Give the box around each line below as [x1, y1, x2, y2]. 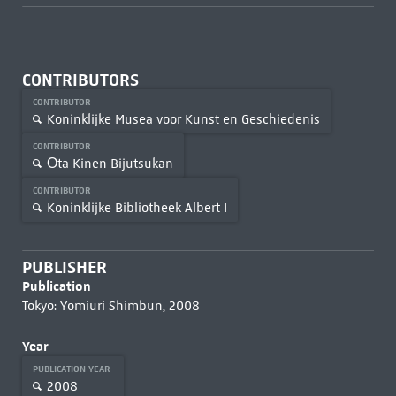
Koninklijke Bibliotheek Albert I [46, 199, 227, 216]
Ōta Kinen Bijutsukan [46, 155, 173, 171]
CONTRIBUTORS [21, 70, 139, 90]
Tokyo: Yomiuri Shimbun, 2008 [21, 298, 200, 314]
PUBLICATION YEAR [32, 363, 113, 375]
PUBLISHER [21, 257, 107, 278]
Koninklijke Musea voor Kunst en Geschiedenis [46, 110, 320, 127]
